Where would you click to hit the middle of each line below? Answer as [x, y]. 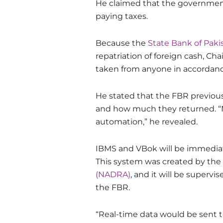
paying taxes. [122, 16]
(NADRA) [113, 174]
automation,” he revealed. [147, 121]
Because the [122, 43]
